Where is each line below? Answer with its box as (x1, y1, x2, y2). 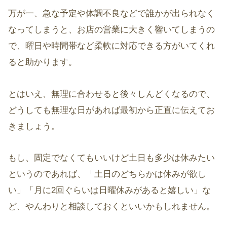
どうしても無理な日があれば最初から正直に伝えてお (8, 105, 215, 115)
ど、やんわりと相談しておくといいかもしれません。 (8, 202, 215, 212)
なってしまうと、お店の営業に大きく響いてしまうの (8, 25, 215, 35)
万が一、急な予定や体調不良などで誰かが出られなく (8, 9, 215, 19)
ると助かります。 (8, 57, 77, 67)
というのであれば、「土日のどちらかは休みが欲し (8, 169, 206, 179)
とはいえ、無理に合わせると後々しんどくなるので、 (8, 89, 215, 99)
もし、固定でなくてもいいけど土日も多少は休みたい (8, 153, 215, 163)
